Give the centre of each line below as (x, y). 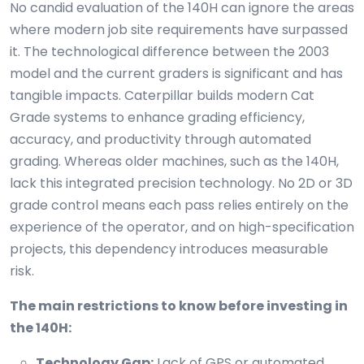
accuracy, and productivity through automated (160, 140)
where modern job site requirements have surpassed (179, 30)
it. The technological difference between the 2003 (169, 52)
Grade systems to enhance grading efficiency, (157, 118)
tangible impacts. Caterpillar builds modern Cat (162, 96)
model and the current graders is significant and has (176, 74)
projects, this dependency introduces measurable (169, 249)
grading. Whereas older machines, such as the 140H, (174, 162)
